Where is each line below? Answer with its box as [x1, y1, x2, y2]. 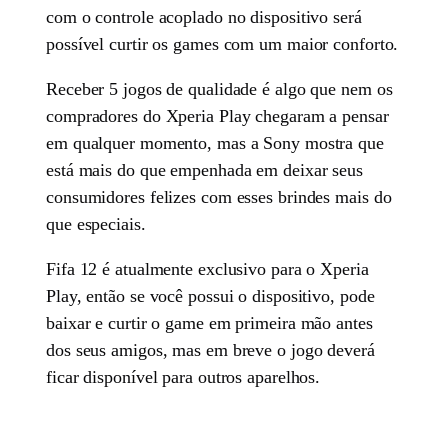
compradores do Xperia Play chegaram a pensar [46, 105, 389, 126]
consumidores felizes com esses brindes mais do [46, 186, 392, 207]
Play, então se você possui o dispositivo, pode [46, 285, 375, 306]
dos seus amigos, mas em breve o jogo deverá [46, 339, 375, 360]
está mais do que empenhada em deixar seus [46, 159, 363, 180]
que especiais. [46, 213, 146, 234]
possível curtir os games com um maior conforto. [46, 33, 399, 54]
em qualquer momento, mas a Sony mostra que [46, 132, 384, 153]
